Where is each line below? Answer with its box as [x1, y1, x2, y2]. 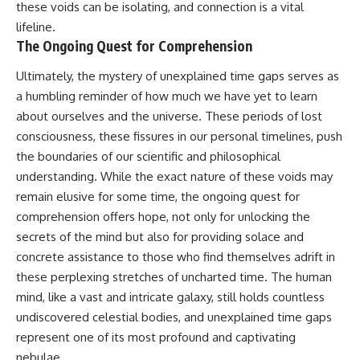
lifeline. [16, 18, 55, 35]
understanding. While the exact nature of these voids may [16, 169, 333, 185]
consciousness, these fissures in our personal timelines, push [16, 129, 342, 145]
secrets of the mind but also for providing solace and [16, 229, 304, 245]
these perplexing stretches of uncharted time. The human [16, 269, 332, 285]
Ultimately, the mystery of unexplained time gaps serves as [16, 68, 339, 84]
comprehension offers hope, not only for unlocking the [16, 209, 310, 225]
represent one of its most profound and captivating [16, 329, 296, 346]
